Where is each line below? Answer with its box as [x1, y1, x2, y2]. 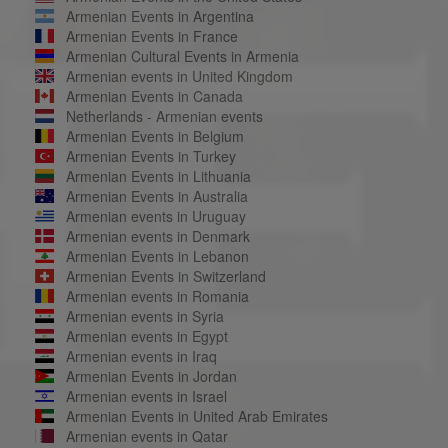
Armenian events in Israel [65, 385, 227, 406]
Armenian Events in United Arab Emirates [65, 405, 328, 426]
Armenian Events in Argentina [65, 5, 254, 26]
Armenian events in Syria [65, 305, 224, 326]
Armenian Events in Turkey [65, 145, 236, 166]
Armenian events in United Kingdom [65, 65, 293, 86]
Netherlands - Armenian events [65, 105, 263, 126]
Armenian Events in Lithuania [65, 165, 251, 186]
